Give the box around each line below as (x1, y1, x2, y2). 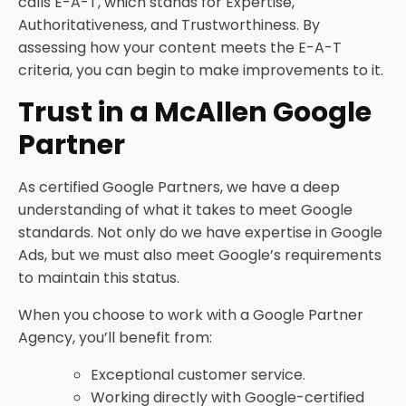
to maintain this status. (18, 267, 179, 288)
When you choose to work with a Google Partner (18, 304, 363, 325)
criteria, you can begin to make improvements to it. (18, 60, 383, 81)
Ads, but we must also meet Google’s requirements (18, 245, 382, 266)
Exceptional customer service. (91, 364, 305, 385)
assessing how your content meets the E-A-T (18, 37, 342, 58)
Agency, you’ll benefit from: (18, 327, 212, 348)
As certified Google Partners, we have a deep (18, 177, 340, 198)
